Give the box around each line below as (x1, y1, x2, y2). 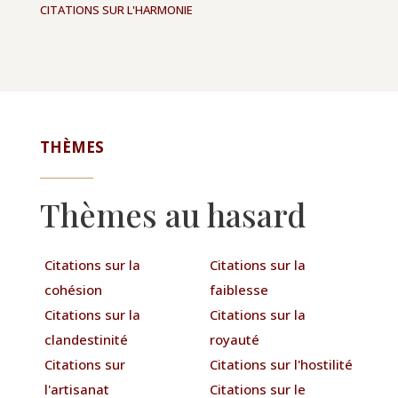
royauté (210, 330, 260, 348)
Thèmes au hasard (39, 192, 306, 235)
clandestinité (44, 330, 128, 348)
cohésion (44, 280, 102, 298)
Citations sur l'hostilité (210, 354, 354, 373)
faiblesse (210, 280, 269, 298)
